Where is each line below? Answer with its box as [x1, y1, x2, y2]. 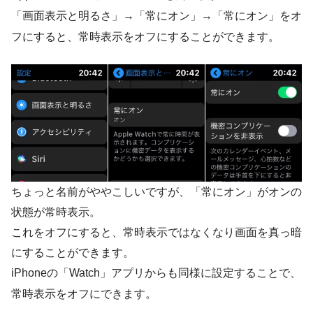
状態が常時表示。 [11, 206, 101, 219]
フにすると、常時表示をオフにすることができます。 [11, 31, 279, 43]
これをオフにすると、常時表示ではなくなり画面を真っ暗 [11, 226, 302, 239]
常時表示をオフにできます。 [11, 288, 156, 300]
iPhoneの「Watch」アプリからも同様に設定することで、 [11, 267, 301, 279]
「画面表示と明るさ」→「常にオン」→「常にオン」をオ [11, 10, 302, 22]
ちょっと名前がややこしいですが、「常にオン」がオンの [11, 186, 302, 198]
